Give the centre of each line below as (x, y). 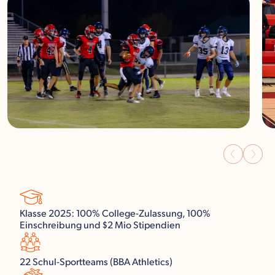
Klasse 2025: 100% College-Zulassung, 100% (115, 214)
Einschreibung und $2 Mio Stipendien (100, 225)
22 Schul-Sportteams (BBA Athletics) (96, 262)
